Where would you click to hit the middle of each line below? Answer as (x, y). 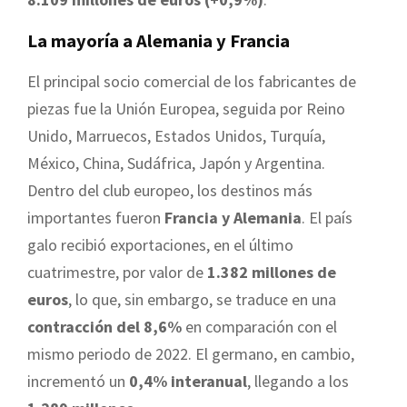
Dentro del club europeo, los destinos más (170, 191)
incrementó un (78, 382)
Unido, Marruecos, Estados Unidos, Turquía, (176, 136)
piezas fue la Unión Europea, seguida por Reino (186, 109)
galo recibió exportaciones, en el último (160, 245)
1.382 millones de (270, 273)
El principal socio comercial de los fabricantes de (192, 82)
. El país (327, 218)
